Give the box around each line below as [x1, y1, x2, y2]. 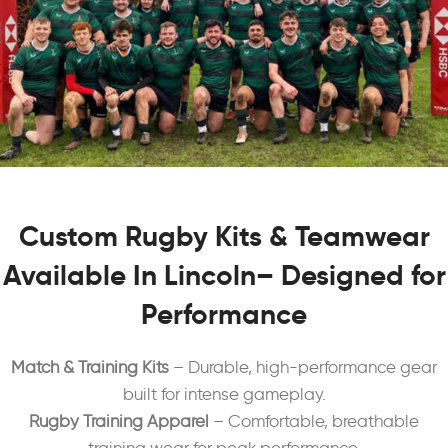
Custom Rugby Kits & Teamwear [18, 219, 430, 254]
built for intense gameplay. [122, 384, 326, 404]
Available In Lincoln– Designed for [2, 258, 446, 293]
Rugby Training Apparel [29, 411, 209, 431]
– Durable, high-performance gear [169, 357, 437, 377]
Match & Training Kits [11, 357, 169, 377]
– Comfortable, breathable [209, 411, 419, 431]
